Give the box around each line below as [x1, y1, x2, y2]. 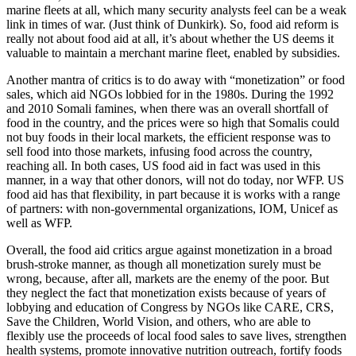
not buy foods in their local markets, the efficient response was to [6, 130, 331, 144]
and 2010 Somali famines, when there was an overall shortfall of [6, 101, 328, 115]
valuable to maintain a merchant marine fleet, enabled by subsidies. [6, 45, 340, 60]
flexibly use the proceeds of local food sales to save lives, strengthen [6, 328, 346, 342]
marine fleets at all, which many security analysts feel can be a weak [6, 2, 346, 17]
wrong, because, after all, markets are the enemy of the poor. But [6, 271, 329, 285]
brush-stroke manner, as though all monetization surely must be [6, 257, 321, 271]
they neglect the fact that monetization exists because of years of [6, 285, 326, 300]
